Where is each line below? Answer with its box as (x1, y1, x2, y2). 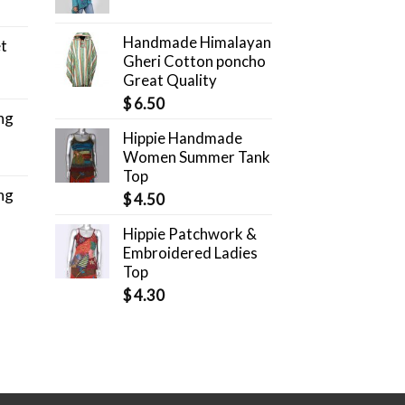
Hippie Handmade (123, 128, 242, 148)
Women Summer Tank (123, 147, 270, 167)
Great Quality (123, 71, 217, 90)
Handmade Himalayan (123, 33, 271, 52)
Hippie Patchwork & (123, 224, 257, 244)
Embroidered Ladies (123, 243, 258, 263)
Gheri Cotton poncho (123, 52, 266, 71)
